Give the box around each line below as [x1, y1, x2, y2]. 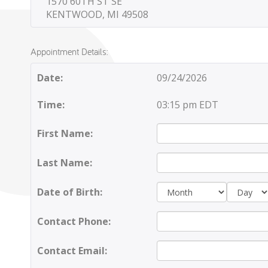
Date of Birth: [36, 185, 102, 199]
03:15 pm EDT [156, 98, 218, 111]
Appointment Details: [30, 45, 108, 57]
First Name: [36, 126, 93, 140]
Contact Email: [36, 243, 107, 257]
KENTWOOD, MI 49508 [45, 8, 148, 21]
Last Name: [36, 156, 92, 169]
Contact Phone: [36, 214, 111, 228]
